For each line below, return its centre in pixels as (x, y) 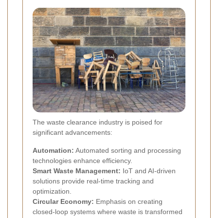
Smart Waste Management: (77, 171)
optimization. (52, 191)
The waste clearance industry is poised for (98, 122)
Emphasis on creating (128, 202)
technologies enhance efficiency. (82, 161)
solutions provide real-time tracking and (93, 181)
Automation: (53, 151)
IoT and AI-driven (148, 171)
